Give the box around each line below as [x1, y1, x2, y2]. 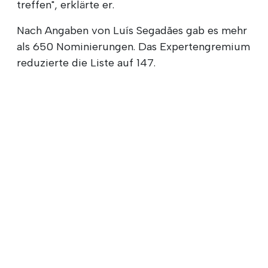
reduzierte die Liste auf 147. [17, 56, 156, 69]
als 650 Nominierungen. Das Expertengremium [17, 39, 250, 53]
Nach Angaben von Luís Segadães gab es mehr [17, 23, 247, 37]
